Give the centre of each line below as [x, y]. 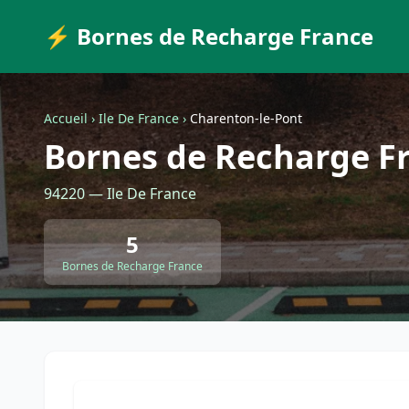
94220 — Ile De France [120, 194]
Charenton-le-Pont [246, 118]
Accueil [66, 118]
